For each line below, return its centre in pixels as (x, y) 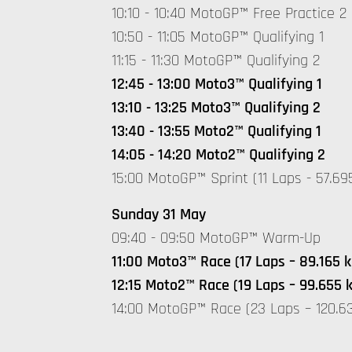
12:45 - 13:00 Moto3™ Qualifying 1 (217, 84)
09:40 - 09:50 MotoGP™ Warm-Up (216, 238)
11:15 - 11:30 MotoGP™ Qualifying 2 (216, 60)
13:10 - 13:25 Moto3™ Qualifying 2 (216, 108)
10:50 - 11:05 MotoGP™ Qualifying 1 (218, 37)
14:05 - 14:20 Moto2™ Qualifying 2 (218, 155)
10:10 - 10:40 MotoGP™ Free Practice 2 (229, 13)
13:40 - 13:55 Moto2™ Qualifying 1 (216, 131)
